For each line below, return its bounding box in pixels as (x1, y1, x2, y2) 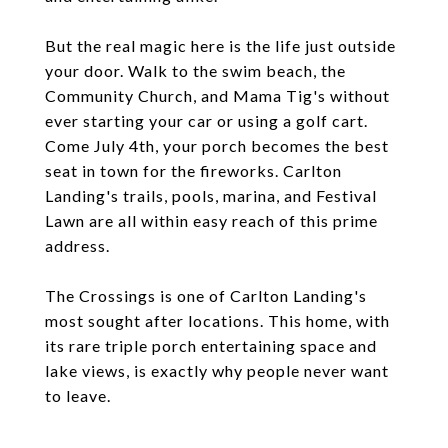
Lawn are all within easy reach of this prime (45, 211, 378, 230)
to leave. (45, 386, 111, 405)
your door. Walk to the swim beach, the (45, 61, 346, 80)
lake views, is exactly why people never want (45, 361, 389, 380)
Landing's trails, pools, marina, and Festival (45, 186, 377, 205)
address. (45, 236, 110, 255)
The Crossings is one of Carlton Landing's (45, 286, 367, 305)
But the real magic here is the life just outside (45, 36, 396, 55)
